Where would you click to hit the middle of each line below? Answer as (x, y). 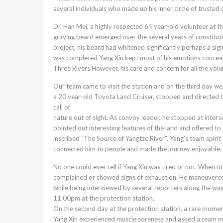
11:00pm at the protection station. (104, 198)
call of (62, 107)
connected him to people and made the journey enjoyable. (137, 149)
